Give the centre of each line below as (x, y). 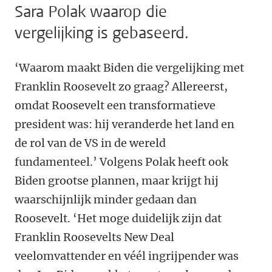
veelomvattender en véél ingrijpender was (127, 256)
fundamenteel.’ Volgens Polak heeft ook (121, 162)
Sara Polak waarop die (91, 12)
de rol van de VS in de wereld (90, 143)
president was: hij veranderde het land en (124, 124)
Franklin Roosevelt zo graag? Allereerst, (121, 87)
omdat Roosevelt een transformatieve (115, 106)
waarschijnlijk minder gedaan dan (106, 200)
